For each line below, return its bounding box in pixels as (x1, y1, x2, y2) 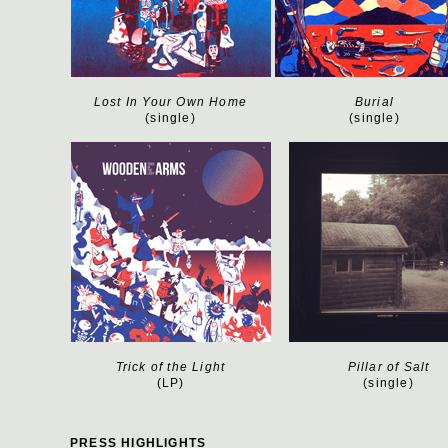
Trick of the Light (115, 360, 226, 374)
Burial (354, 95, 395, 109)
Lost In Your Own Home (93, 95, 248, 109)
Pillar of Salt (347, 360, 430, 374)
